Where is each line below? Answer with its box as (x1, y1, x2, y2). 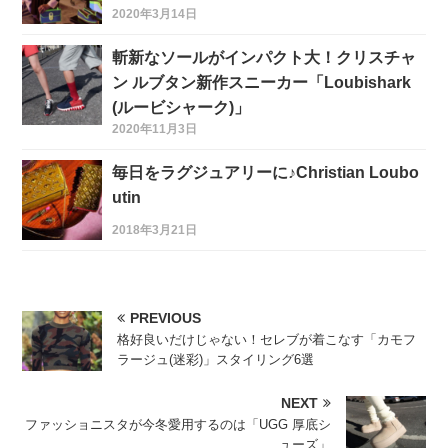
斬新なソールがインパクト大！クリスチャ (112, 49, 417, 67)
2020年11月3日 (112, 122, 198, 137)
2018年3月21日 (112, 223, 198, 238)
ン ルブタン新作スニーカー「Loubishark (112, 74, 412, 92)
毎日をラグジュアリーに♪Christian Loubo (112, 164, 420, 182)
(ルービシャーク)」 (112, 99, 251, 117)
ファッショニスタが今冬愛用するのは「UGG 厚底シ (24, 417, 331, 433)
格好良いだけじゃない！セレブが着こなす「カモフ (117, 332, 417, 348)
